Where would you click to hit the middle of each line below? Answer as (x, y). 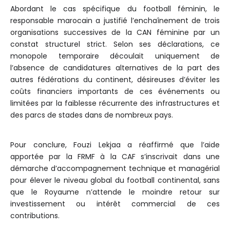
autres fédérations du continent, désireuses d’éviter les (115, 80)
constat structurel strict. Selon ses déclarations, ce (115, 44)
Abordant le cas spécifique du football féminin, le (115, 9)
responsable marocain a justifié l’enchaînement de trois (115, 21)
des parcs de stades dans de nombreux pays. (92, 115)
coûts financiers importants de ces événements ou (115, 92)
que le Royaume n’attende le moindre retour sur (115, 192)
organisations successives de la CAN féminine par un (115, 33)
